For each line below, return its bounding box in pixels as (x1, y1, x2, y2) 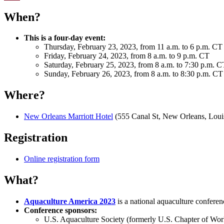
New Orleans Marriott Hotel (24, 112, 113, 121)
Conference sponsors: (24, 205, 97, 214)
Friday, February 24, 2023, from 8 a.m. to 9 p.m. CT (44, 51, 209, 60)
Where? (4, 88, 45, 102)
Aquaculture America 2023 (24, 196, 115, 205)
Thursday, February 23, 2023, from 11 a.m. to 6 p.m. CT (44, 42, 222, 51)
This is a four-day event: (24, 33, 105, 42)
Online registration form (24, 154, 99, 163)
